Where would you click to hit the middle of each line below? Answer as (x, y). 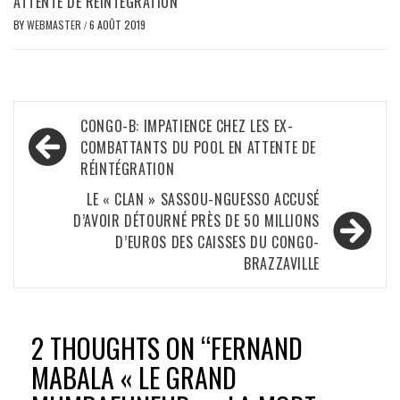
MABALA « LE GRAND (134, 378)
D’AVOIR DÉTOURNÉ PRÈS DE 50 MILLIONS (196, 221)
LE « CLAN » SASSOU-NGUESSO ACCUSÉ (203, 200)
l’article (59, 184)
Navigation (75, 125)
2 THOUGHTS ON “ (121, 348)
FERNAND (257, 348)
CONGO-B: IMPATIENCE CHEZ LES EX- (187, 126)
